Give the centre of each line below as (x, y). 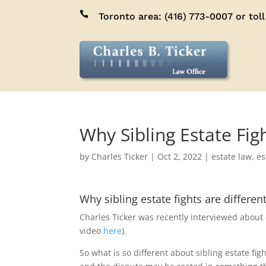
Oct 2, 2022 (180, 156)
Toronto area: (132, 16)
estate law (232, 156)
